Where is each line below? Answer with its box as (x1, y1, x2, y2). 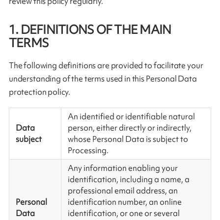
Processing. (67, 145, 109, 156)
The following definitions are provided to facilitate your (8, 59, 203, 71)
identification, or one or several (67, 208, 180, 219)
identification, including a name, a (67, 174, 190, 185)
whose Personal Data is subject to (67, 134, 188, 145)
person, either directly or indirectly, (67, 122, 192, 134)
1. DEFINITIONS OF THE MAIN (8, 21, 171, 38)
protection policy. (8, 86, 71, 97)
